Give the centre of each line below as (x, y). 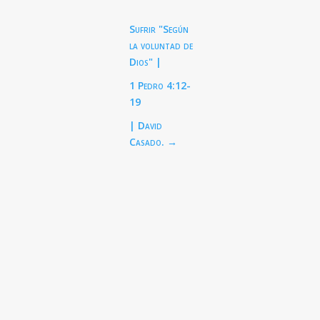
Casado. (147, 142)
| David (146, 126)
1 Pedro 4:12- (160, 86)
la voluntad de (161, 46)
